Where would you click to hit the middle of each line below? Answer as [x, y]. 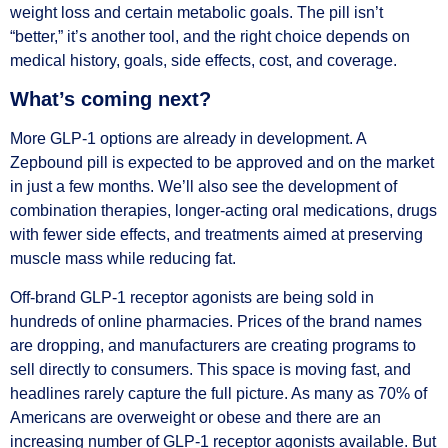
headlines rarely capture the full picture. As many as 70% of [218, 393]
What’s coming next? [110, 99]
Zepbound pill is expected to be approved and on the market [222, 163]
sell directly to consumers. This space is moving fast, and [210, 369]
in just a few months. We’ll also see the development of [203, 187]
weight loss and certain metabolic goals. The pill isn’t [196, 12]
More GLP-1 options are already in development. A [188, 139]
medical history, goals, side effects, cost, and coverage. [203, 60]
